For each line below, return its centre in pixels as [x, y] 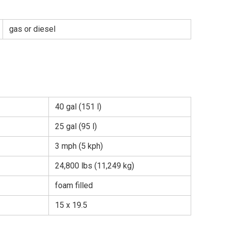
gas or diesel [32, 29]
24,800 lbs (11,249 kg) [95, 165]
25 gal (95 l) [76, 126]
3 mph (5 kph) [79, 146]
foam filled [74, 185]
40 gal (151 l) [78, 106]
